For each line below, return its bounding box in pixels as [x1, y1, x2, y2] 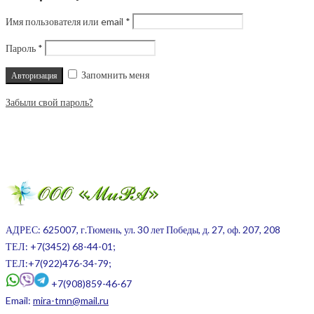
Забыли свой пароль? [6, 96, 93, 109]
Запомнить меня [81, 69, 149, 81]
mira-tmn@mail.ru [33, 294, 109, 307]
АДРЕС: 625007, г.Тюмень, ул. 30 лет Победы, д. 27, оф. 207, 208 [6, 224, 280, 236]
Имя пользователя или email [6, 15, 125, 28]
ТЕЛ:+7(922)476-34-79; [6, 257, 111, 270]
